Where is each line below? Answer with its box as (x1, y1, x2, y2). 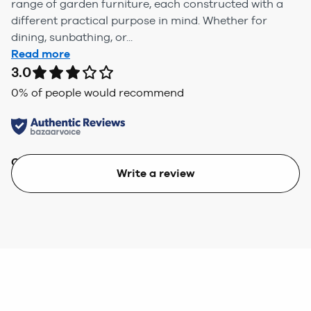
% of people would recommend (19, 85, 184, 99)
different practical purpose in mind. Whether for (11, 13, 267, 27)
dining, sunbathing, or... (11, 30, 133, 44)
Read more (11, 47, 70, 60)
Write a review (116, 166, 195, 180)
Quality (11, 155, 51, 169)
